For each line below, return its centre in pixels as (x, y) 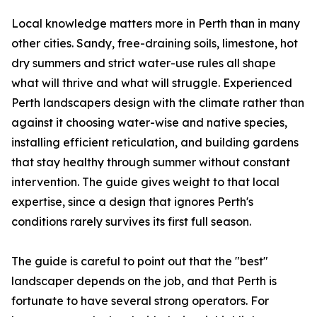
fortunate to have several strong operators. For (140, 301)
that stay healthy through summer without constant (151, 162)
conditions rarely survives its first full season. (131, 222)
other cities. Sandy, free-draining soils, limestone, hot (155, 44)
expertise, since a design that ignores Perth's (132, 202)
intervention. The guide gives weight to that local (145, 182)
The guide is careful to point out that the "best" (140, 261)
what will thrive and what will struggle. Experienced (152, 83)
